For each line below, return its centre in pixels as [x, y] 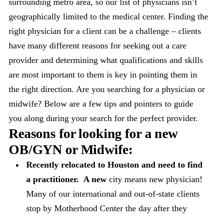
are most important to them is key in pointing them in [103, 75]
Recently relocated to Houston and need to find [114, 165]
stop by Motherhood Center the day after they [107, 208]
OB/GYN [36, 149]
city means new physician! [155, 179]
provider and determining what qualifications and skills [106, 60]
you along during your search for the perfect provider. [103, 118]
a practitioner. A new [66, 179]
